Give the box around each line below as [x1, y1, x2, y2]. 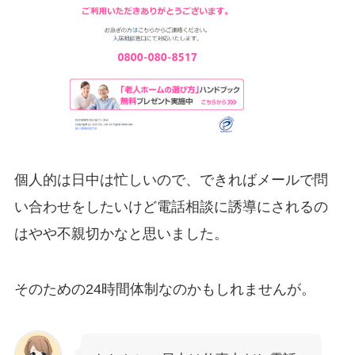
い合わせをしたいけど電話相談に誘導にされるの [13, 199, 328, 216]
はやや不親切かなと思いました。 [13, 226, 228, 242]
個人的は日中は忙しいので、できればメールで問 [13, 172, 328, 189]
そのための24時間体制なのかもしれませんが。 [13, 281, 315, 298]
